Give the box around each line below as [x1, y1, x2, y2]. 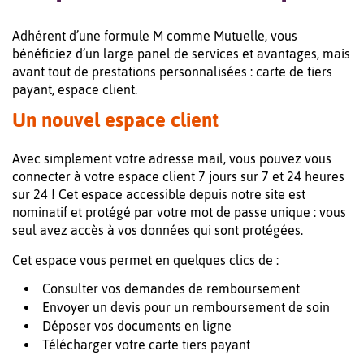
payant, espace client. [12, 82, 137, 97]
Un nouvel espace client [12, 109, 219, 132]
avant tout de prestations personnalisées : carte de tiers [12, 64, 332, 80]
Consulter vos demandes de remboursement [42, 281, 300, 297]
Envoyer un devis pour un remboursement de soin [42, 300, 330, 315]
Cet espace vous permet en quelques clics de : [12, 253, 279, 268]
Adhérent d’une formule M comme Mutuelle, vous [12, 28, 297, 44]
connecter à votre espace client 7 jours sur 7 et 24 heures [12, 169, 344, 184]
